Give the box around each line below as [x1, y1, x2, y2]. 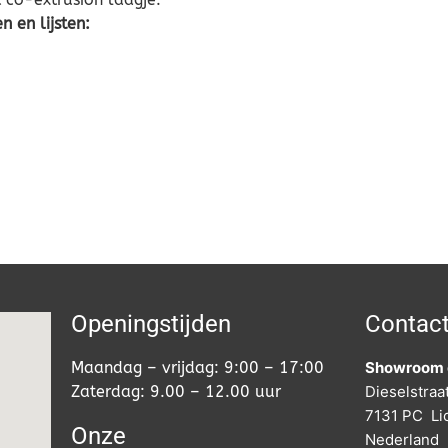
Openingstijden [70, 310, 231, 339]
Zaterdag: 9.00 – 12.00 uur [70, 382, 281, 402]
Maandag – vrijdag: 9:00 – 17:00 [70, 358, 324, 378]
